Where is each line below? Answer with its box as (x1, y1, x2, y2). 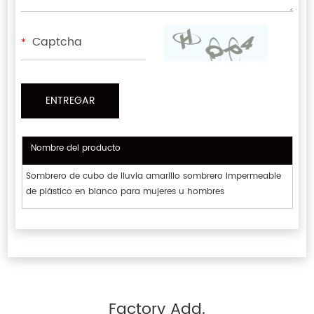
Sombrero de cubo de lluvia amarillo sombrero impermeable (25, 170, 281, 184)
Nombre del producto (30, 142, 121, 156)
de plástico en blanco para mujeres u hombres (25, 185, 224, 199)
